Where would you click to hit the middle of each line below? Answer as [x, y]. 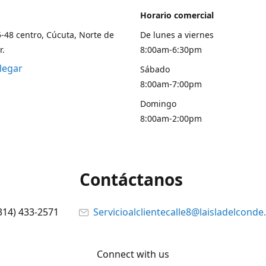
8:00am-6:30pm [171, 50]
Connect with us [133, 254]
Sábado [155, 69]
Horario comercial [177, 15]
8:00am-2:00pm [171, 118]
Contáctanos [133, 179]
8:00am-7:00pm [171, 84]
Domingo [158, 104]
